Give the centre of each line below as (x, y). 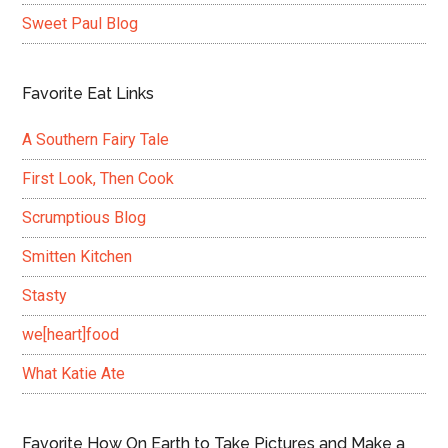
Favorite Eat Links (88, 94)
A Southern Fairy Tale (96, 140)
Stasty (45, 296)
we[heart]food (71, 335)
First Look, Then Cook (98, 179)
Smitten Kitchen (77, 257)
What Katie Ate (74, 374)
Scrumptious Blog (84, 218)
